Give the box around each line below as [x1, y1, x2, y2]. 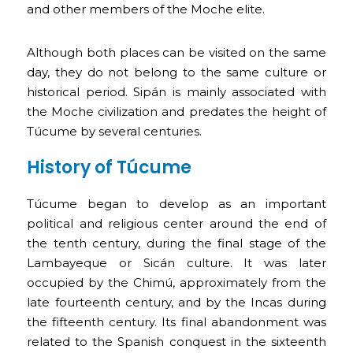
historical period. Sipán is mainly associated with [27, 84, 326, 99]
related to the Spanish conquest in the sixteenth [27, 333, 326, 349]
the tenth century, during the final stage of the [27, 235, 326, 251]
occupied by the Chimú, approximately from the [27, 274, 326, 290]
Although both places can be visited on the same [27, 44, 326, 60]
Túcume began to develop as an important [27, 195, 326, 211]
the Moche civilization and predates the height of [27, 103, 326, 119]
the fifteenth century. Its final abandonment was [27, 314, 326, 329]
